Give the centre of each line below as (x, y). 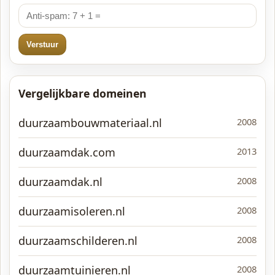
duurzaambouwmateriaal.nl (90, 123)
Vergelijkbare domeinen (83, 93)
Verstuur (42, 45)
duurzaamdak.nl (60, 182)
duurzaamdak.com (67, 152)
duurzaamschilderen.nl (78, 241)
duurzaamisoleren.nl (72, 211)
